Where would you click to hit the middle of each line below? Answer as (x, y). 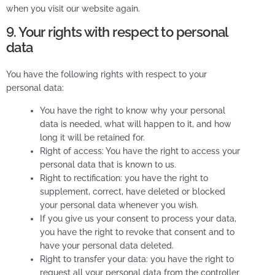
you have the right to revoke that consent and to (137, 232)
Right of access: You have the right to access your (140, 151)
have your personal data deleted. (107, 245)
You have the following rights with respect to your (107, 75)
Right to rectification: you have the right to (124, 178)
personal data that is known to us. (108, 164)
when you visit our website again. (73, 9)
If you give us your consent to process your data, (138, 218)
